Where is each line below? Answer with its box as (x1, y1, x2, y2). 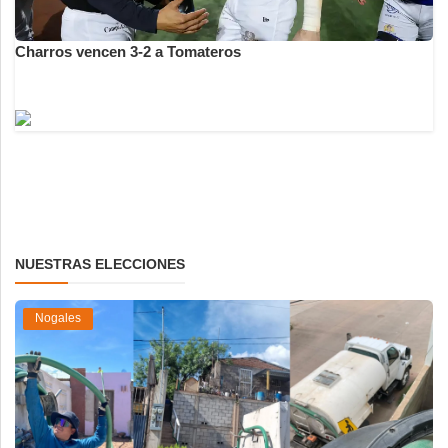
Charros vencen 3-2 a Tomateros (15, 42, 241, 60)
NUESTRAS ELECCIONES (15, 255, 185, 272)
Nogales (35, 311, 81, 326)
